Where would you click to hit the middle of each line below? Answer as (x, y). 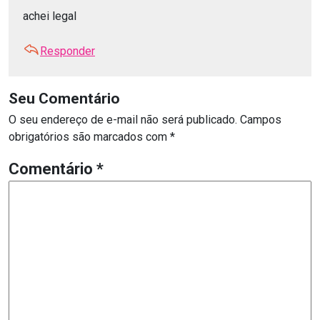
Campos (261, 120)
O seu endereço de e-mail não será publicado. (123, 120)
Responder (67, 51)
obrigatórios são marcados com (89, 137)
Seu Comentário (64, 99)
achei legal (50, 16)
